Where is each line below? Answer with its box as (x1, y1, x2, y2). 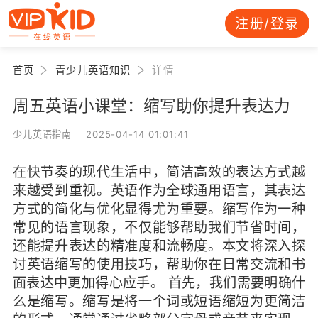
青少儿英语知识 (55, 63, 131, 76)
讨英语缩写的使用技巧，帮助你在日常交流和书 (12, 255, 306, 273)
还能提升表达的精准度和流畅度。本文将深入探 (12, 236, 306, 254)
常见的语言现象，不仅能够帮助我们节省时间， (12, 218, 306, 236)
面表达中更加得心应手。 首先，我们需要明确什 (12, 273, 306, 291)
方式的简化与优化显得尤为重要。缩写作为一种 (12, 199, 306, 217)
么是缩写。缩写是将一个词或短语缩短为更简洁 (12, 292, 306, 309)
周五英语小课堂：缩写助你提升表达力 (12, 95, 290, 115)
